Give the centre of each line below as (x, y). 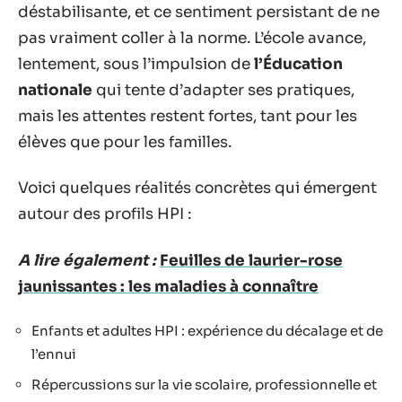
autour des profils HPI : (105, 214)
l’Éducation (298, 64)
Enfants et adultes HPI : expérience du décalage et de (207, 331)
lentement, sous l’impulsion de (136, 64)
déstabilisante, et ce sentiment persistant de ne (199, 12)
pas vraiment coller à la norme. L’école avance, (192, 38)
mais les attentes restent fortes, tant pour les (188, 116)
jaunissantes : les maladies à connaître (168, 286)
